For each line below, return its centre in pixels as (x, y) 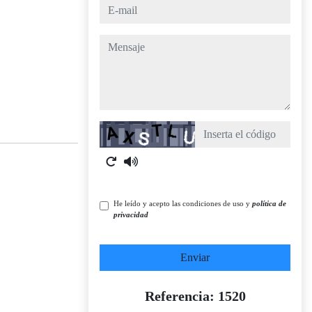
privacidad (131, 214)
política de (269, 203)
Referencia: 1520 (195, 296)
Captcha (117, 128)
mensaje (117, 42)
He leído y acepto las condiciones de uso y (183, 203)
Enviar (195, 257)
